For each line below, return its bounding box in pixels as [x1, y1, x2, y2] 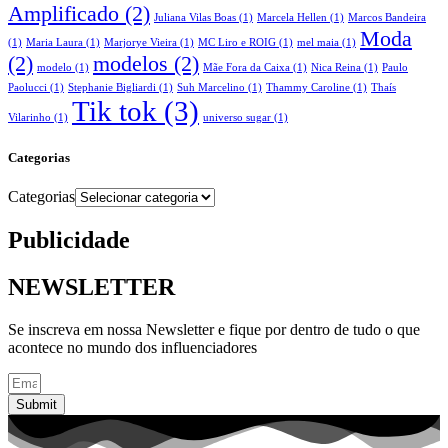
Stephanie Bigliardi [68, 81, 156, 93]
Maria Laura [26, 36, 83, 48]
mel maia [297, 36, 339, 48]
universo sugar [203, 111, 271, 123]
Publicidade [8, 226, 130, 253]
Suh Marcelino [177, 81, 245, 93]
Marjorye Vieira [104, 36, 177, 48]
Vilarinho [8, 111, 51, 123]
